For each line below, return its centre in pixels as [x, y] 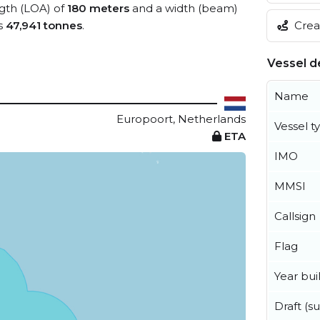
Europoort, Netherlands [181, 119]
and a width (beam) [184, 8]
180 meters [98, 8]
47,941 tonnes [44, 25]
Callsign [295, 216]
